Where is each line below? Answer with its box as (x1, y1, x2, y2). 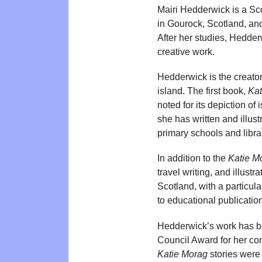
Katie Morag (157, 249, 208, 259)
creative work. (157, 47, 215, 57)
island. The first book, (157, 86, 248, 96)
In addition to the (157, 153, 228, 164)
